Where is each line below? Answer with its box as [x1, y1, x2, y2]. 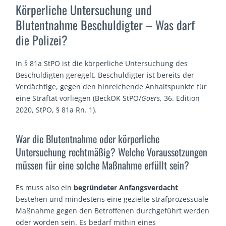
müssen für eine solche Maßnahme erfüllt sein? [16, 157, 190, 173]
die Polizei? [16, 30, 68, 49]
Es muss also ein [16, 183, 74, 193]
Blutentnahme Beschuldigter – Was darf [16, 15, 195, 34]
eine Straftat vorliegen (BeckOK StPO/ [16, 93, 142, 103]
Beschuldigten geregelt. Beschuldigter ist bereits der [16, 70, 195, 80]
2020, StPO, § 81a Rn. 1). [16, 104, 97, 115]
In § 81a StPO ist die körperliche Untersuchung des [16, 58, 188, 68]
